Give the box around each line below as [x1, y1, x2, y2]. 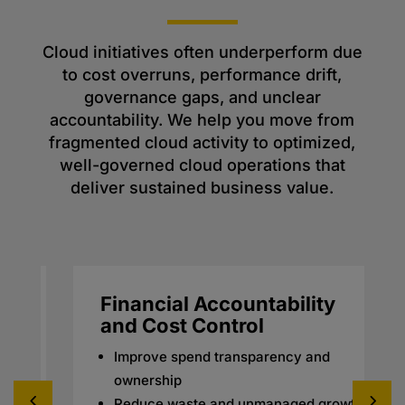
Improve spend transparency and [80, 348, 297, 366]
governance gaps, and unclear [83, 88, 321, 108]
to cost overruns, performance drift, [62, 65, 343, 85]
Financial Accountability [67, 292, 303, 316]
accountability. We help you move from [50, 110, 355, 130]
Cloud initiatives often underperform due [42, 42, 363, 62]
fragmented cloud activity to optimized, [49, 133, 356, 153]
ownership [80, 372, 149, 390]
